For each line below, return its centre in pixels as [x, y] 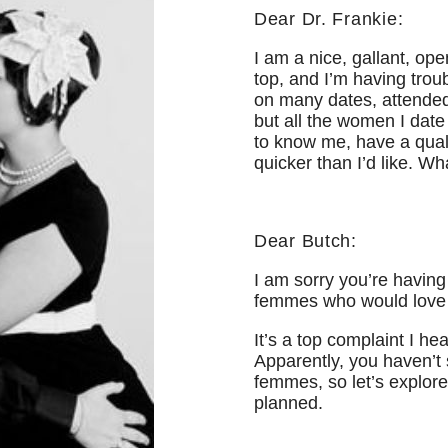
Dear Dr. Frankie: [329, 19]
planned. [288, 403]
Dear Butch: [305, 241]
